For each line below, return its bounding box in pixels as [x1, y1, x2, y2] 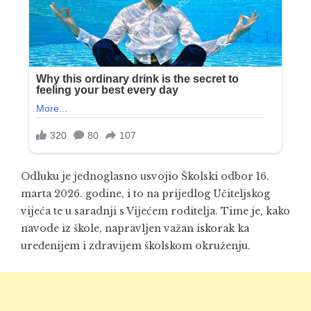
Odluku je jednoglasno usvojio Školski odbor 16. [21, 170, 269, 183]
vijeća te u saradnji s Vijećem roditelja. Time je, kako [21, 205, 290, 218]
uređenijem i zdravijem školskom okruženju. [21, 239, 251, 253]
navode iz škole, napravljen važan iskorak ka [21, 222, 249, 235]
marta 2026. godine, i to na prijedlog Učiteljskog [21, 187, 270, 201]
